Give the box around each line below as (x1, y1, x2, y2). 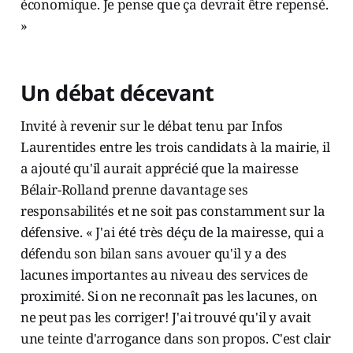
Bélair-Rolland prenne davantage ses (20, 180, 248, 199)
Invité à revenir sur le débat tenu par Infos (20, 117, 284, 136)
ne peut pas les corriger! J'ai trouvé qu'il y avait (20, 308, 312, 327)
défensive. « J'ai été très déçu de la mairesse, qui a (20, 223, 325, 242)
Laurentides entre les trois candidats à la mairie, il (20, 138, 330, 157)
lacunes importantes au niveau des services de (20, 266, 309, 284)
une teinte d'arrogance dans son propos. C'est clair (20, 329, 332, 348)
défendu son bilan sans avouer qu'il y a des (20, 244, 287, 263)
